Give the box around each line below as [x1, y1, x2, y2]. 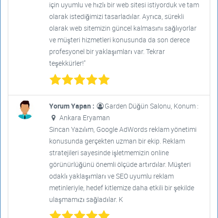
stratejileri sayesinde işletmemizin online [49, 148, 169, 157]
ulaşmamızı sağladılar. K [49, 195, 123, 204]
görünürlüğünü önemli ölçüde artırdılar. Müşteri [49, 160, 191, 169]
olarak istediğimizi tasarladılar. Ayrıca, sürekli [49, 12, 184, 21]
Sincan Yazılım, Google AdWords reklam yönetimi [49, 125, 197, 134]
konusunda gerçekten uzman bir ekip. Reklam [49, 136, 185, 145]
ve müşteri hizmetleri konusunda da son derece [49, 35, 190, 44]
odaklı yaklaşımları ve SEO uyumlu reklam [49, 171, 174, 181]
